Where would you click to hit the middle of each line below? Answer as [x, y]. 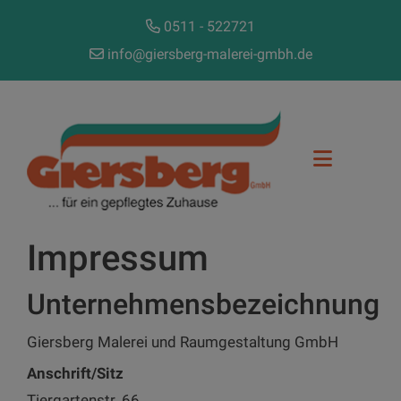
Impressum [118, 258]
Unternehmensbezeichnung [203, 304]
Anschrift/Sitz [75, 373]
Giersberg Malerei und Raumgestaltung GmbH [183, 341]
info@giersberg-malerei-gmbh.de [209, 54]
